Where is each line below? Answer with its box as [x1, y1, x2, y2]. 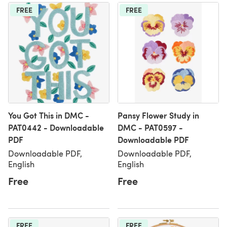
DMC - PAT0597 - [118, 122, 183, 133]
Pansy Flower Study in [118, 109, 199, 121]
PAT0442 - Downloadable [8, 122, 104, 133]
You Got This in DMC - [8, 109, 89, 121]
